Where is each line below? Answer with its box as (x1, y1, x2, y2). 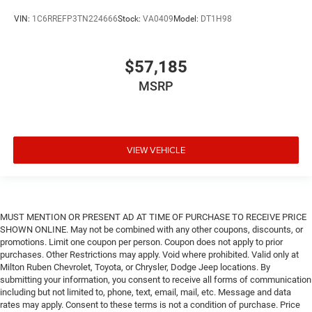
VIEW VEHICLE (127, 143, 185, 156)
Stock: (118, 13, 143, 24)
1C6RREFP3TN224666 (32, 13, 118, 24)
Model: (173, 13, 201, 24)
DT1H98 (201, 13, 232, 24)
